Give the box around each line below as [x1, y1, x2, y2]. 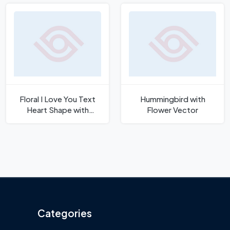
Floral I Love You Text [20, 93, 95, 104]
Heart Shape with [26, 104, 89, 114]
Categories [37, 207, 92, 220]
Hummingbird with [140, 93, 205, 104]
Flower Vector [147, 104, 198, 114]
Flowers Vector [30, 115, 85, 125]
